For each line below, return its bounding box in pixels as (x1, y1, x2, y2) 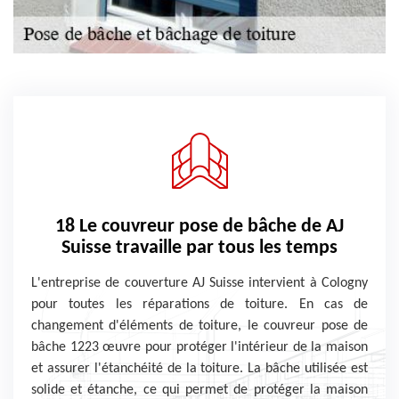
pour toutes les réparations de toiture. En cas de (31, 297, 368, 312)
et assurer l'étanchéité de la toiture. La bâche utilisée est (31, 362, 368, 376)
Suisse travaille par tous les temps (61, 238, 338, 258)
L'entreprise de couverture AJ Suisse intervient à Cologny (31, 276, 368, 290)
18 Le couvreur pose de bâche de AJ (55, 216, 344, 237)
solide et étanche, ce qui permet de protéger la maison (31, 383, 368, 397)
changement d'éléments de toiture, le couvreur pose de (31, 319, 368, 333)
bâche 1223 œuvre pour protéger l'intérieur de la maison (31, 340, 368, 354)
